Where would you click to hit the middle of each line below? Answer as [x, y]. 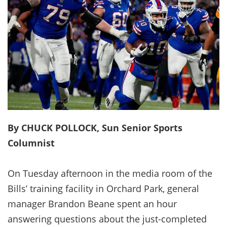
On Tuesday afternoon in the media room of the [110, 173]
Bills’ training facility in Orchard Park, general [103, 188]
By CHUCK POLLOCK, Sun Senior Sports [95, 127]
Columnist [31, 143]
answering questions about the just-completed [107, 219]
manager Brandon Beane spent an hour [92, 203]
